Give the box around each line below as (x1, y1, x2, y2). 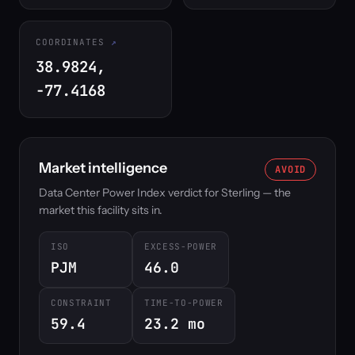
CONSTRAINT (51, 297, 112, 308)
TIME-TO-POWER (144, 297, 223, 308)
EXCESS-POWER (144, 241, 217, 252)
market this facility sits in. (39, 203, 162, 217)
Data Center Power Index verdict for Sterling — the (39, 185, 291, 200)
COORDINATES (36, 36, 105, 48)
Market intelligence (39, 159, 167, 177)
